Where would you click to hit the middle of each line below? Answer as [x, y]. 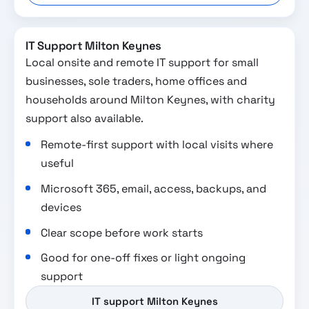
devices [61, 207]
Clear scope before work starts [122, 232]
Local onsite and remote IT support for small [142, 63]
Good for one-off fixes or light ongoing [143, 258]
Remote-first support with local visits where [157, 145]
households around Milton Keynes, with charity [150, 100]
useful [58, 163]
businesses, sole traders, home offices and [136, 81]
